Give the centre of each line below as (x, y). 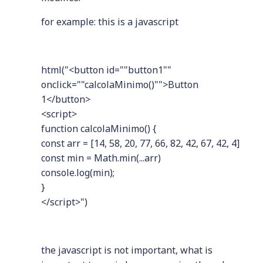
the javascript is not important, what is (127, 250)
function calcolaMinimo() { (99, 129)
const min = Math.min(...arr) (101, 158)
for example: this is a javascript (110, 22)
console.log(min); (78, 173)
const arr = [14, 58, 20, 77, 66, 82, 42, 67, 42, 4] (140, 144)
